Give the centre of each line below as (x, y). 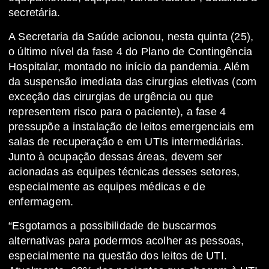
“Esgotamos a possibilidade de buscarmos (113, 226)
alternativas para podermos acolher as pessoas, (126, 241)
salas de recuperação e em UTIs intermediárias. (126, 142)
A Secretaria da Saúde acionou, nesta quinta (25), (131, 37)
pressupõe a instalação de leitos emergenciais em (131, 127)
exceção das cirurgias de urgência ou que (111, 97)
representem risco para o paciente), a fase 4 (117, 112)
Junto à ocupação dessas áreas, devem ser (116, 157)
